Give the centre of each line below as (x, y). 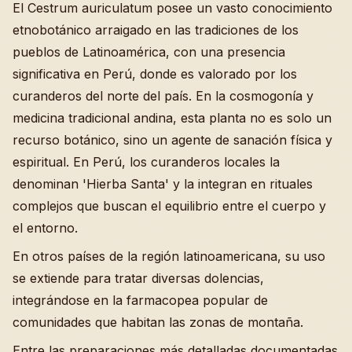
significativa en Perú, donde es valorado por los (155, 74)
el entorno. (45, 228)
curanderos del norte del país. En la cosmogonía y (163, 96)
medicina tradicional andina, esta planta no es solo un (172, 118)
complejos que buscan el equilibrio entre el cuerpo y (169, 206)
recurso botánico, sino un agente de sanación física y (172, 140)
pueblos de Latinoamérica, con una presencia (149, 52)
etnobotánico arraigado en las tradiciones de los (156, 30)
